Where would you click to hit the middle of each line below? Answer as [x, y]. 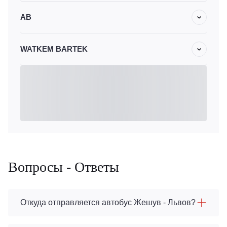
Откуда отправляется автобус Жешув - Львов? [108, 202]
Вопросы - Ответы [64, 167]
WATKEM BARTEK [54, 49]
